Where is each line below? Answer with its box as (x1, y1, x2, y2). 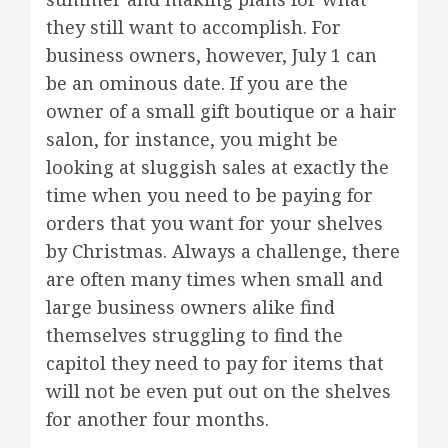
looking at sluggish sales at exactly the (46, 155, 389, 179)
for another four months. (46, 407, 269, 431)
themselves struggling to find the (46, 323, 343, 347)
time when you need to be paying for (46, 183, 373, 207)
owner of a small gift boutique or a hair (46, 99, 397, 123)
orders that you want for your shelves (46, 211, 383, 235)
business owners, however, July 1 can (46, 43, 377, 67)
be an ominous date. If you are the (46, 71, 348, 95)
